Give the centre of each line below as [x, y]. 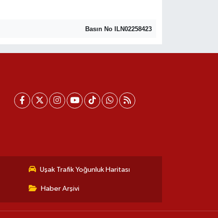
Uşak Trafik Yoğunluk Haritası [85, 169]
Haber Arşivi [60, 188]
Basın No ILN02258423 [118, 29]
